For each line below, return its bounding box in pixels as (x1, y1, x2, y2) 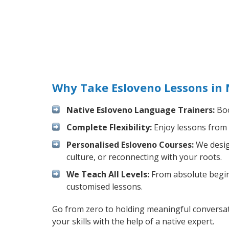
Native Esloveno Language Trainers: (66, 104, 215, 116)
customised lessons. (66, 180, 143, 192)
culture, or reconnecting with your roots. (66, 151, 222, 163)
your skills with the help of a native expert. (52, 215, 214, 227)
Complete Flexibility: (66, 121, 152, 133)
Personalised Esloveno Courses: (66, 139, 194, 150)
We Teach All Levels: (66, 168, 149, 180)
